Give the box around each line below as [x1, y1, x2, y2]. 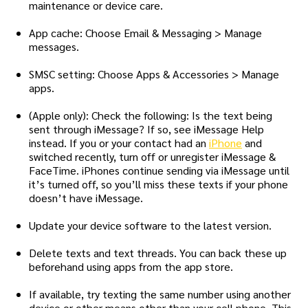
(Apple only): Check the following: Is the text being [29, 107, 272, 122]
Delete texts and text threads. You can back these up [29, 245, 287, 260]
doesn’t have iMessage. [29, 190, 143, 205]
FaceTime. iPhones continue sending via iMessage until [29, 162, 289, 177]
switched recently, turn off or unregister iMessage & [29, 148, 276, 164]
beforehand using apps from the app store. [29, 258, 233, 274]
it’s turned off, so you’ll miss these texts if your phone [29, 176, 288, 191]
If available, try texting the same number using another [29, 286, 291, 301]
